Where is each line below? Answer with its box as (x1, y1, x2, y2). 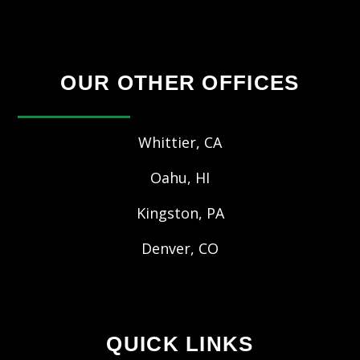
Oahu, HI (150, 168, 210, 187)
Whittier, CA (138, 133, 222, 152)
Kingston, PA (136, 203, 224, 223)
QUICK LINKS (106, 332, 254, 356)
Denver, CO (141, 239, 219, 258)
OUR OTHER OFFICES (60, 71, 300, 95)
